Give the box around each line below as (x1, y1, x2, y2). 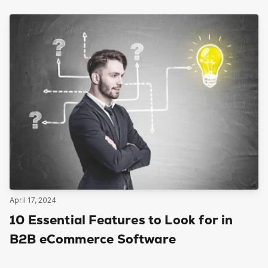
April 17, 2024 (10, 195, 56, 205)
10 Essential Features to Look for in (10, 212, 233, 229)
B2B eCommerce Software (10, 231, 176, 248)
